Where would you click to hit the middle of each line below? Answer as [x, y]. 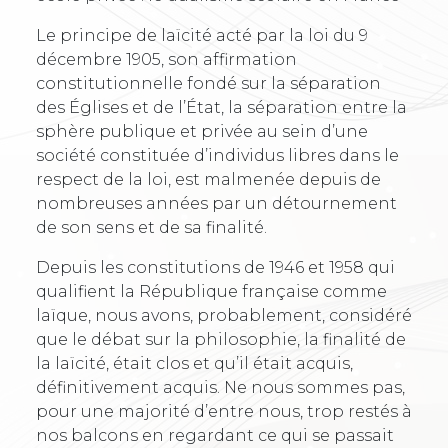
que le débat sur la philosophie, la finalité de [221, 340]
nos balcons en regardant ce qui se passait [215, 436]
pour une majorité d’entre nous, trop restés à [224, 412]
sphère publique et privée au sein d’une [202, 132]
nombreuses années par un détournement [216, 204]
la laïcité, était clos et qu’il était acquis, [194, 364]
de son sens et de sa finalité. [151, 228]
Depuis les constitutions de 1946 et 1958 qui [215, 268]
